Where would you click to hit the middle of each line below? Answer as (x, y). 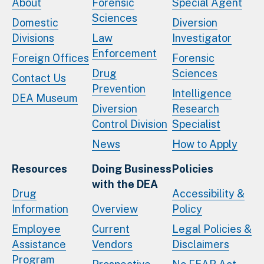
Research (196, 108)
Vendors (112, 244)
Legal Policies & (212, 229)
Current (111, 229)
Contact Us (39, 78)
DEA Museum (45, 98)
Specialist (196, 124)
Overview (115, 209)
